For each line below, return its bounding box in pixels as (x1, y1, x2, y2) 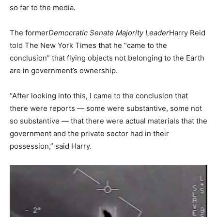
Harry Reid (169, 28, 205, 37)
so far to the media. (10, 2, 76, 12)
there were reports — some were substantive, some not (10, 103, 202, 113)
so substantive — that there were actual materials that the (10, 116, 207, 125)
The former (10, 28, 48, 37)
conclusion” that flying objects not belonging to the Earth (10, 53, 204, 62)
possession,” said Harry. (10, 141, 92, 151)
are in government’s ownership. (10, 65, 118, 75)
